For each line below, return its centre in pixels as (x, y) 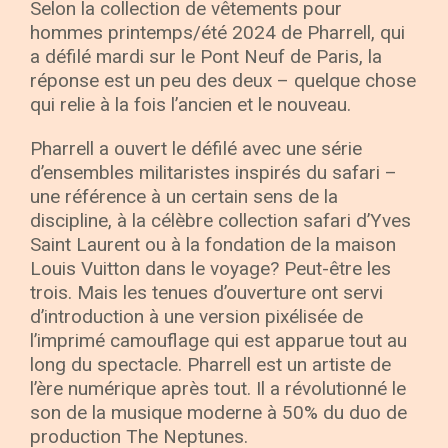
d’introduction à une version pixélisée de (196, 317)
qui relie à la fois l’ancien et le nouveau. (190, 105)
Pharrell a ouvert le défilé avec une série (196, 149)
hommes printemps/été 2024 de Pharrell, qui (217, 33)
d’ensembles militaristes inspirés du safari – (213, 173)
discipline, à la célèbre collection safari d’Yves (220, 221)
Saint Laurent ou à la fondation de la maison (213, 245)
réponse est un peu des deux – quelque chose (223, 81)
